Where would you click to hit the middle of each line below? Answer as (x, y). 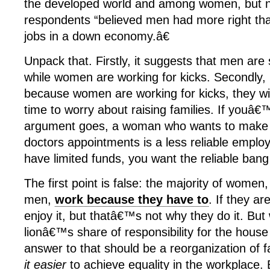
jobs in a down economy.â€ (97, 36)
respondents (57, 20)
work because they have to (132, 199)
